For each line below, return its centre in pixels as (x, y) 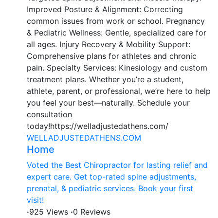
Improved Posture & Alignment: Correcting (105, 9)
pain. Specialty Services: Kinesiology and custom (117, 67)
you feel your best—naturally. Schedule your (108, 102)
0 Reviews (92, 211)
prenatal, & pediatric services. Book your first (110, 188)
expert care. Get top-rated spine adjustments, (111, 176)
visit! (35, 200)
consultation (49, 114)
